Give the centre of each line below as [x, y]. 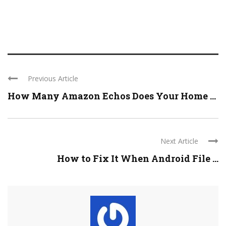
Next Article [179, 141]
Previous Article [53, 78]
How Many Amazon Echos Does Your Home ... [112, 96]
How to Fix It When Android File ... [138, 158]
